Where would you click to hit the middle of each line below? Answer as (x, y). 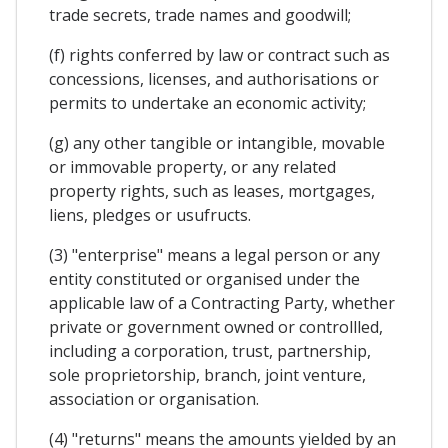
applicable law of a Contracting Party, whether (222, 303)
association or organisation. (154, 399)
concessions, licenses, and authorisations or (214, 79)
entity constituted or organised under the (204, 279)
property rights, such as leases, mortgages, (212, 191)
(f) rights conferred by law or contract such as (219, 55)
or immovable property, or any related (192, 167)
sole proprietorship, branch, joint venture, (207, 375)
